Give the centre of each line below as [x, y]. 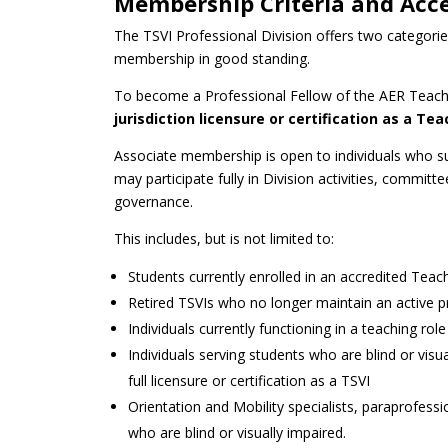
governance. [154, 201]
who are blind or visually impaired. [237, 432]
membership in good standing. [212, 58]
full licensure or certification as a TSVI [249, 380]
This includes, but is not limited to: [224, 238]
